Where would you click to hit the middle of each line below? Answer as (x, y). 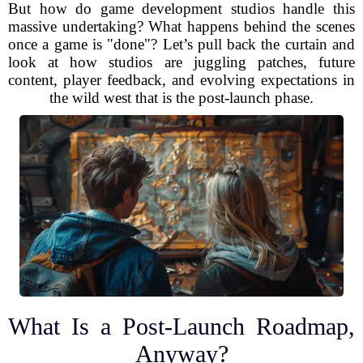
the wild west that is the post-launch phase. (181, 98)
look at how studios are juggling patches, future (181, 62)
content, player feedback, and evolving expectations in (181, 80)
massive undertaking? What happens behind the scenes (181, 26)
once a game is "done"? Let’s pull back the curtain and (181, 44)
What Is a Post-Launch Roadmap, (181, 326)
